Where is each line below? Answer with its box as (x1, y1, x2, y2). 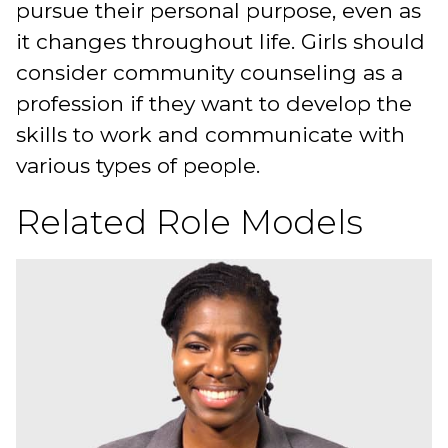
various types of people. (16, 152, 260, 178)
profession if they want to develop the (16, 90, 412, 116)
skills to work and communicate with (16, 121, 405, 147)
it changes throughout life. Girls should (16, 28, 425, 54)
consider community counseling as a (16, 59, 403, 85)
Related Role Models (16, 200, 363, 243)
